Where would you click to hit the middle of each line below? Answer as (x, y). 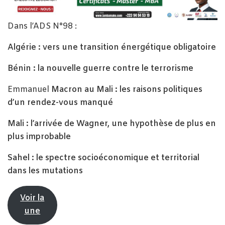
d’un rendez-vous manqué (60, 102)
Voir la (32, 198)
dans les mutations (45, 171)
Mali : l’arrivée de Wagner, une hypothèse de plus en (112, 124)
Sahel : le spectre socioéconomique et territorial (103, 158)
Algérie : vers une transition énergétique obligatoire (112, 47)
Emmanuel (29, 89)
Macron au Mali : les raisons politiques (127, 89)
